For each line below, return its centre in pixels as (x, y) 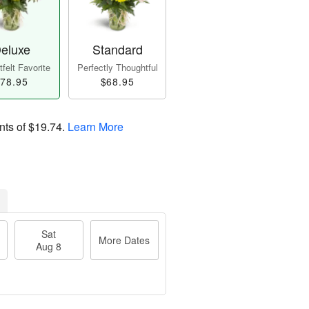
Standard (117, 49)
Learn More (96, 127)
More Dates (124, 240)
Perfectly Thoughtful (117, 68)
